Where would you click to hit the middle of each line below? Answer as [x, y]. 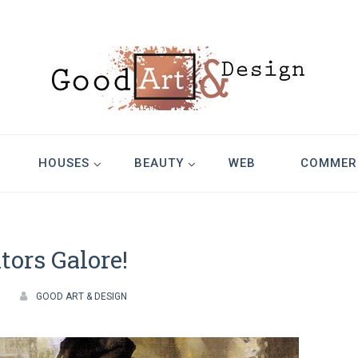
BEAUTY [159, 163]
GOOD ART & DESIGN [82, 296]
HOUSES [64, 163]
